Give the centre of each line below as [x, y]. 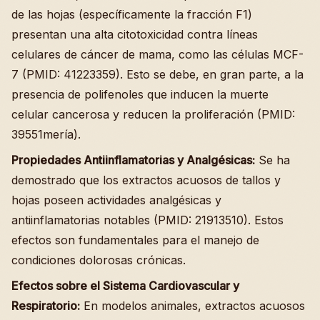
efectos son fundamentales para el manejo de [135, 240]
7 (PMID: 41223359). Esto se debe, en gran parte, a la [157, 75]
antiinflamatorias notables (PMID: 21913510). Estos [147, 220]
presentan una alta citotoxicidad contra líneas [135, 35]
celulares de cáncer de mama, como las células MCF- [157, 55]
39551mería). [46, 135]
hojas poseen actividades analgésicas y [116, 200]
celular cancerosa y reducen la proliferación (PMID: [153, 115]
